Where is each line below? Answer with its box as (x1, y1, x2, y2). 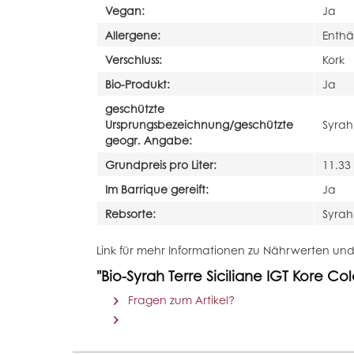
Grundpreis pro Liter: (105, 156, 217, 173)
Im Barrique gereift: (105, 181, 209, 198)
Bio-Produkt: (105, 76, 170, 92)
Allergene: (105, 27, 160, 43)
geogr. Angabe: (105, 132, 192, 149)
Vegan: (105, 2, 145, 19)
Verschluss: (105, 51, 162, 68)
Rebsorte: (105, 205, 156, 222)
